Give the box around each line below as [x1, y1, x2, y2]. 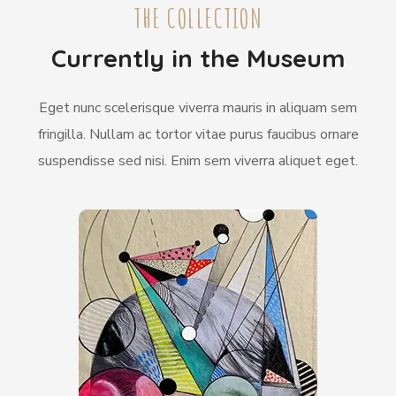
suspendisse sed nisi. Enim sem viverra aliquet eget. [38, 150, 358, 171]
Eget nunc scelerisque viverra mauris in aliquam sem [39, 97, 357, 118]
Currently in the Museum [51, 42, 345, 73]
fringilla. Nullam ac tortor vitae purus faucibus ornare [37, 124, 359, 144]
